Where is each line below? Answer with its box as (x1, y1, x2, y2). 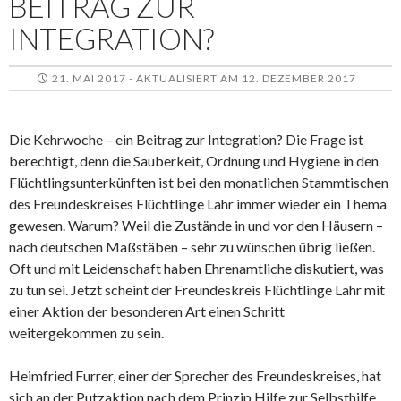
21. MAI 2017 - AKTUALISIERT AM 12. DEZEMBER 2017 (52, 71, 356, 85)
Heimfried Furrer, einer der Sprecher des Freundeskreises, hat (9, 366, 381, 384)
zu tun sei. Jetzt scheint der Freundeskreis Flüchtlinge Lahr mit (9, 280, 385, 298)
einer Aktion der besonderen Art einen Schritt (9, 302, 285, 320)
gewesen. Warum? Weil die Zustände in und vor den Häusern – (9, 216, 383, 234)
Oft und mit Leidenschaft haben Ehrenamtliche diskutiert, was (9, 259, 384, 277)
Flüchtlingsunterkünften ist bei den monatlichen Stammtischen (9, 173, 388, 191)
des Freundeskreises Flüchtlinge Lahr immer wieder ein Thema (9, 194, 387, 212)
